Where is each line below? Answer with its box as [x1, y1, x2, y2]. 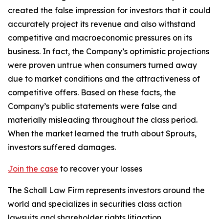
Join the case [8, 164, 58, 174]
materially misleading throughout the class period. [8, 115, 197, 125]
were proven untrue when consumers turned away [8, 60, 197, 70]
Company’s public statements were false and [8, 101, 177, 111]
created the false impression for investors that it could [8, 5, 211, 15]
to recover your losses [58, 164, 142, 174]
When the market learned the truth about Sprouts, [8, 129, 197, 138]
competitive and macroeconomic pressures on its [8, 33, 192, 43]
